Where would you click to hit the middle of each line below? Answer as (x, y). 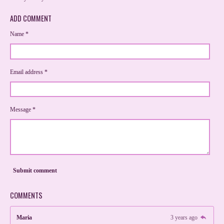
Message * (23, 110)
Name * (19, 34)
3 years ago (185, 217)
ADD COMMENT (31, 18)
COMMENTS (26, 195)
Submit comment (35, 171)
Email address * (29, 72)
